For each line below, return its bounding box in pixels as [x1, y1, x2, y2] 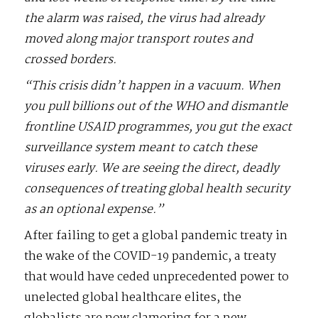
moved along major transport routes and [24, 29, 253, 49]
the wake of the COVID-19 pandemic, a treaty [24, 246, 277, 266]
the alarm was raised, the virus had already [24, 9, 265, 28]
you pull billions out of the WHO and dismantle [24, 97, 288, 116]
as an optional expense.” [24, 199, 164, 219]
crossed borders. [24, 50, 117, 70]
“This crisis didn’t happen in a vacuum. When [24, 76, 281, 96]
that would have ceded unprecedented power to [24, 267, 290, 287]
